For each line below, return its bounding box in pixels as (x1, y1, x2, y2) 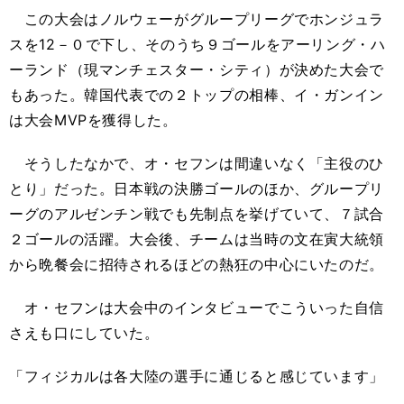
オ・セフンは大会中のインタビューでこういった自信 (9, 298, 384, 317)
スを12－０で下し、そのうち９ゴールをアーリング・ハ (9, 35, 386, 53)
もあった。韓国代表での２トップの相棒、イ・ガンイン (9, 86, 384, 104)
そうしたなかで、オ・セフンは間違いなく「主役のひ (9, 154, 384, 172)
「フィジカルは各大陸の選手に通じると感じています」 (9, 367, 384, 385)
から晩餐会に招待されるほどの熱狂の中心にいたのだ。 (9, 255, 384, 273)
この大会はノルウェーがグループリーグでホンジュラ (9, 10, 385, 28)
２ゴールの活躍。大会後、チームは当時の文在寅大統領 (9, 230, 384, 248)
